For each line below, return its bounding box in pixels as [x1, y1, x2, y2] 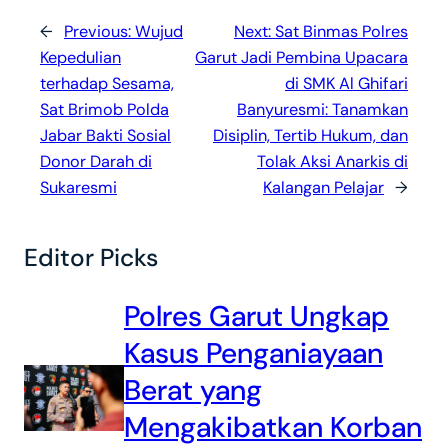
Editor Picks [24, 241, 158, 274]
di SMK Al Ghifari [285, 73, 408, 94]
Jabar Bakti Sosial [40, 125, 171, 146]
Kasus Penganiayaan [124, 335, 383, 372]
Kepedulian [40, 47, 121, 68]
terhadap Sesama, [40, 73, 174, 94]
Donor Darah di [40, 151, 152, 172]
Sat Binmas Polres [275, 21, 408, 42]
